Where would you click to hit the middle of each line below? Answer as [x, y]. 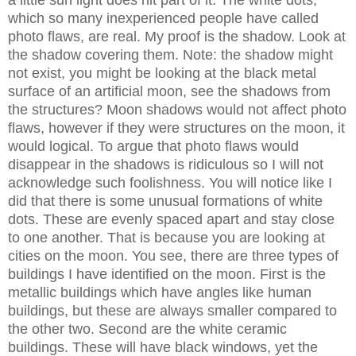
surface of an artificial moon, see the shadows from [169, 91]
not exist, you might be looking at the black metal [162, 73]
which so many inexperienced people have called [163, 18]
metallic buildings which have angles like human [160, 292]
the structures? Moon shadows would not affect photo [177, 110]
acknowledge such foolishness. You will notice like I [170, 183]
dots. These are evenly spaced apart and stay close [171, 219]
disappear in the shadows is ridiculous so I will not [166, 164]
